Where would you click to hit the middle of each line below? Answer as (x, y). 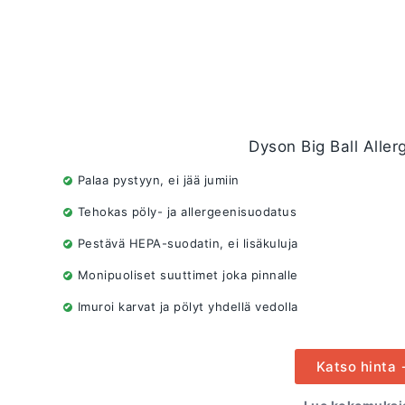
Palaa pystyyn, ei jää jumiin (158, 180)
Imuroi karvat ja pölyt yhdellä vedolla (188, 307)
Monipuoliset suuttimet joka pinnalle (188, 275)
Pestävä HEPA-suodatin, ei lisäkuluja (188, 244)
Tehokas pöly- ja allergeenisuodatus (187, 212)
